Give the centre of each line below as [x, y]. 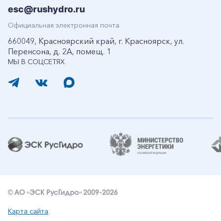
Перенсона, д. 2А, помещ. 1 [59, 51]
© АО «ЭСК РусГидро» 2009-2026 [63, 193]
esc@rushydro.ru [46, 9]
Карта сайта [28, 211]
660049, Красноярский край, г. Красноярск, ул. [96, 41]
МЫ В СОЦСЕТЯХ [36, 62]
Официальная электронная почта [64, 25]
